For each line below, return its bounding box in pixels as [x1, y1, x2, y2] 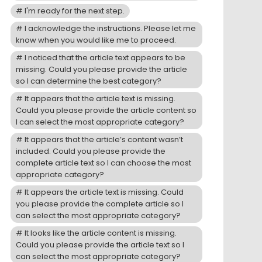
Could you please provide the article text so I [16, 239, 184, 251]
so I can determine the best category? [16, 75, 161, 87]
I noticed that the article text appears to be [25, 52, 186, 64]
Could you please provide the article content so [16, 105, 196, 116]
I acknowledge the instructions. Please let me [25, 23, 196, 35]
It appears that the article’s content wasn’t [25, 134, 184, 146]
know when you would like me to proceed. [16, 35, 176, 46]
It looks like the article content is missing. [25, 227, 177, 239]
